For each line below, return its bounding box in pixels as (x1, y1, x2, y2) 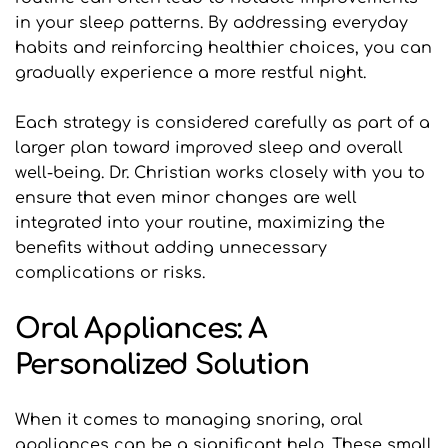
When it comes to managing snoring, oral (15, 411, 363, 430)
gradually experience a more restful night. (15, 64, 371, 83)
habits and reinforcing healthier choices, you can (15, 39, 432, 58)
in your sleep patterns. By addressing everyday (15, 14, 408, 33)
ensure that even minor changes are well (15, 189, 357, 208)
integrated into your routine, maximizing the (15, 214, 385, 233)
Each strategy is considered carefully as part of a (15, 114, 430, 133)
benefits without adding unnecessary (15, 239, 327, 258)
